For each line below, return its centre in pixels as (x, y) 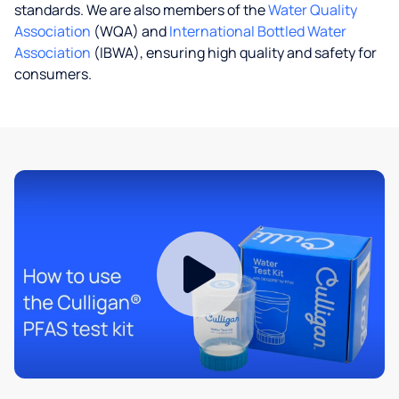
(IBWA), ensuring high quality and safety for (234, 53)
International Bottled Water (258, 31)
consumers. (53, 74)
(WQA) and (130, 31)
